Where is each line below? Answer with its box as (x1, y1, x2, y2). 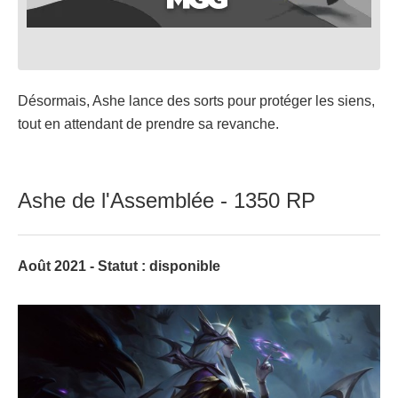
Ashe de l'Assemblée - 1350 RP (18, 188, 315, 213)
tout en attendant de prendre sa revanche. (18, 116, 279, 132)
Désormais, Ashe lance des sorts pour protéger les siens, (18, 93, 375, 109)
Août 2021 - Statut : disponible (18, 259, 220, 275)
